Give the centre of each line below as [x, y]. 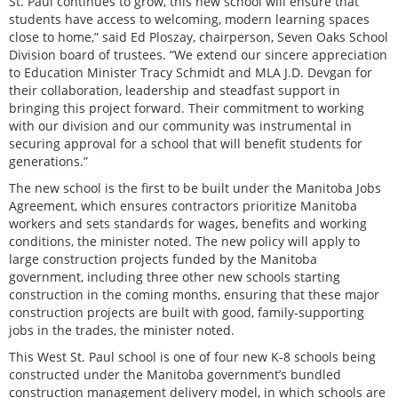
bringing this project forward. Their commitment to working [187, 107]
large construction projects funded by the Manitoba [163, 259]
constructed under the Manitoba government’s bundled [175, 374]
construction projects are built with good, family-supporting [187, 312]
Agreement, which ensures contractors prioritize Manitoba [183, 205]
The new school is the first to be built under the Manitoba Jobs [195, 187]
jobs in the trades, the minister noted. [122, 330]
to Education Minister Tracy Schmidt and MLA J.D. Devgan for [191, 72]
